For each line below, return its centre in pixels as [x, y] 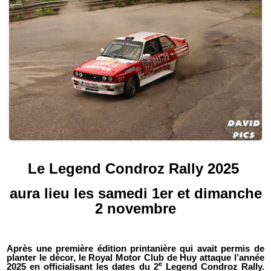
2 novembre [135, 208]
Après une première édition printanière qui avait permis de [135, 248]
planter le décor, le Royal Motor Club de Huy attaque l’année [135, 257]
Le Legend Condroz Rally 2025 [133, 168]
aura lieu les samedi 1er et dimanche [135, 193]
